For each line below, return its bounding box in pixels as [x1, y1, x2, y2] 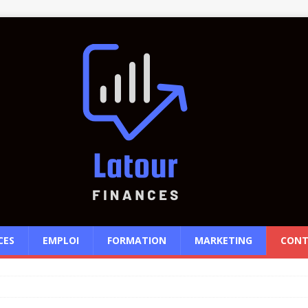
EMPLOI [43, 234, 79, 247]
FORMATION [107, 234, 166, 247]
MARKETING [195, 234, 252, 247]
